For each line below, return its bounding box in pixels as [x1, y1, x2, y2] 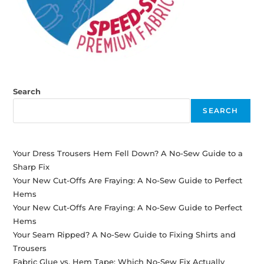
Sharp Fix [13, 161, 50, 171]
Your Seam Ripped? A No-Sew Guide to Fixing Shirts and [13, 229, 236, 239]
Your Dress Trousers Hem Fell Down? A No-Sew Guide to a [13, 148, 243, 158]
